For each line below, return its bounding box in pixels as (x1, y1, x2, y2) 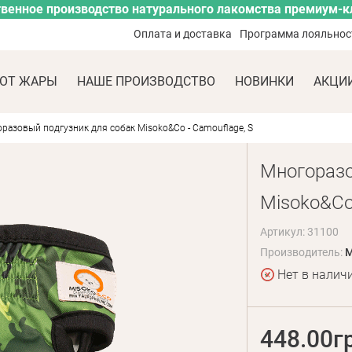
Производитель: (259, 246, 345, 258)
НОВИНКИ (234, 74, 294, 89)
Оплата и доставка (134, 27, 233, 40)
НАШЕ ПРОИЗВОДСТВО (76, 74, 215, 89)
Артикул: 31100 (259, 225, 339, 238)
